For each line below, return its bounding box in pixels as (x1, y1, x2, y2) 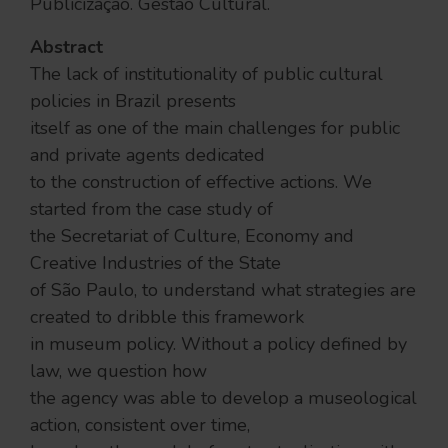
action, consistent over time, (30, 413, 250, 437)
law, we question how (30, 359, 207, 383)
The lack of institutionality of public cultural (30, 62, 383, 86)
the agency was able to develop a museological (30, 386, 417, 410)
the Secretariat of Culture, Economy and (30, 224, 354, 248)
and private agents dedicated (30, 143, 265, 167)
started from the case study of (30, 197, 273, 221)
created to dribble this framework (30, 305, 304, 329)
